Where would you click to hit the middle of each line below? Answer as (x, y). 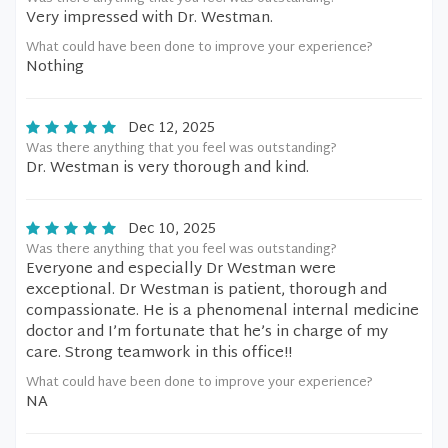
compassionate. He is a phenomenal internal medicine (222, 311)
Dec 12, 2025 (171, 128)
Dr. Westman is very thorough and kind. (167, 168)
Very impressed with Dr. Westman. (149, 18)
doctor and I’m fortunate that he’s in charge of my (207, 332)
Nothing (55, 67)
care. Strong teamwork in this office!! (159, 353)
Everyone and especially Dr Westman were (181, 269)
